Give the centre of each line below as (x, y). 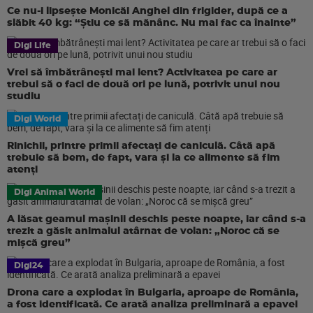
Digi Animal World (54, 192)
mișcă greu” (39, 243)
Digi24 (28, 265)
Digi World (37, 119)
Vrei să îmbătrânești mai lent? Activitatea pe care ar (142, 73)
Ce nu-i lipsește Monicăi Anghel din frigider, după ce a (147, 11)
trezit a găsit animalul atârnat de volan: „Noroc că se (143, 231)
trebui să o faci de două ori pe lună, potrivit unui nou (144, 85)
